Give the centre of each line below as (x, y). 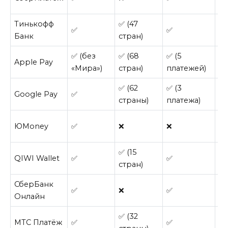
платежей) (187, 68)
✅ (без (84, 56)
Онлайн (30, 197)
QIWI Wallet (37, 159)
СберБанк (34, 184)
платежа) (184, 101)
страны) (134, 101)
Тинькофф (34, 24)
